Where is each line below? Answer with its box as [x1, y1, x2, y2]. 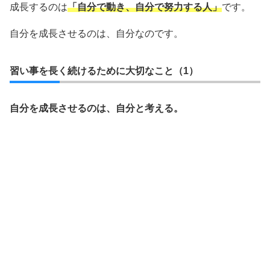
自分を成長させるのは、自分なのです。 [10, 28, 183, 39]
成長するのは [10, 1, 67, 12]
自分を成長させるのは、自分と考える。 [10, 102, 183, 113]
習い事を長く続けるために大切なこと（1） [10, 65, 198, 76]
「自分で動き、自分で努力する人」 [67, 1, 222, 12]
